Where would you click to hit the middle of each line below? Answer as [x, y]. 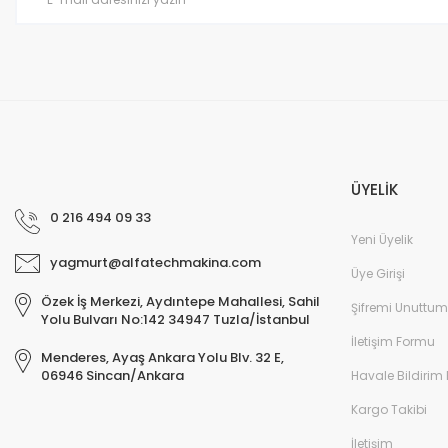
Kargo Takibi [389, 409]
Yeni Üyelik [382, 239]
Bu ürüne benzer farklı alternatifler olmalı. [163, 16]
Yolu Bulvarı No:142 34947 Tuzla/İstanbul [175, 320]
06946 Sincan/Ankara [112, 376]
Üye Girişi [378, 273]
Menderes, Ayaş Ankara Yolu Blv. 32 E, [162, 358]
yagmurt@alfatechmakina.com [155, 262]
